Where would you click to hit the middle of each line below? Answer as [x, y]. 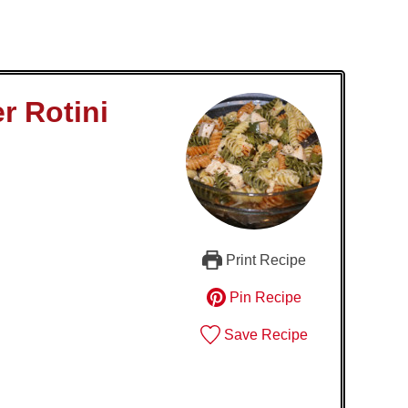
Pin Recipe [264, 297]
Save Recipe [264, 335]
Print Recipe [264, 260]
